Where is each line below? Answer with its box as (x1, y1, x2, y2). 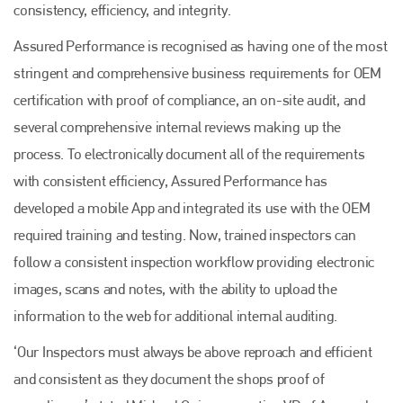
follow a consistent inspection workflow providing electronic (13, 252, 374, 271)
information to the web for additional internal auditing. (13, 306, 337, 325)
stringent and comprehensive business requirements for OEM (13, 63, 381, 82)
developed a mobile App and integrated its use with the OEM (13, 198, 371, 217)
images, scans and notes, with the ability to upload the (13, 279, 337, 298)
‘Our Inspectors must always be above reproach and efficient (13, 342, 372, 361)
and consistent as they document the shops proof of (13, 369, 325, 388)
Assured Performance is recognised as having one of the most (13, 36, 388, 55)
